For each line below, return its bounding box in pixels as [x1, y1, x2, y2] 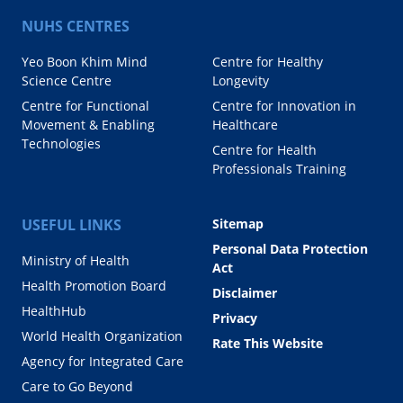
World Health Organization [22, 327, 183, 345]
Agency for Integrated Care [22, 353, 184, 371]
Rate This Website [212, 335, 323, 353]
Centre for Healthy [212, 53, 323, 71]
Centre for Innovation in [212, 97, 356, 115]
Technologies [22, 135, 101, 153]
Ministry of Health [22, 252, 130, 270]
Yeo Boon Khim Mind [22, 53, 148, 71]
